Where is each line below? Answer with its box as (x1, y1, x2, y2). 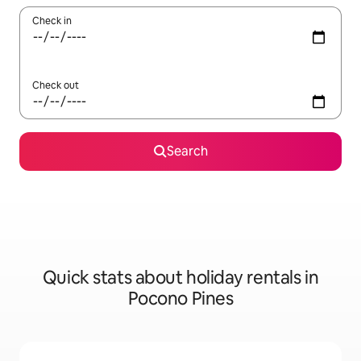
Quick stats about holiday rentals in (42, 266, 319, 289)
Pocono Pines (127, 287, 234, 310)
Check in (32, 15, 72, 27)
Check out (32, 79, 79, 92)
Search (166, 143, 208, 160)
